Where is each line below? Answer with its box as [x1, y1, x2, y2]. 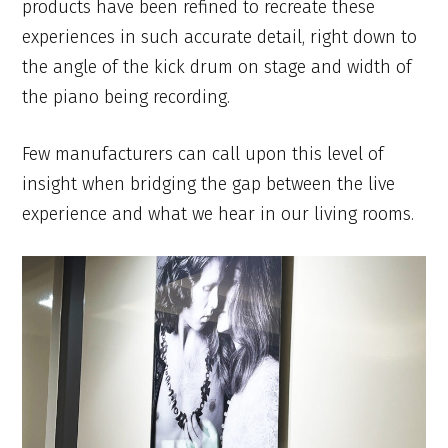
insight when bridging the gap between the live [22, 172, 396, 195]
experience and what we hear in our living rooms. [22, 202, 415, 225]
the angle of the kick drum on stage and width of [22, 56, 413, 79]
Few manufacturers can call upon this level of [22, 142, 385, 165]
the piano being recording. [22, 86, 231, 109]
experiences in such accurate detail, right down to [22, 26, 418, 49]
